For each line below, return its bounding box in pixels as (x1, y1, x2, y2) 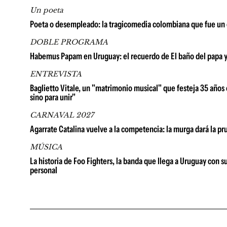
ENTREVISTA (30, 69, 82, 79)
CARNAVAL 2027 (30, 110, 94, 120)
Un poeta (30, 6, 63, 15)
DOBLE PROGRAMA (30, 37, 108, 47)
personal (30, 165, 57, 176)
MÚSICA (30, 142, 62, 152)
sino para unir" (30, 92, 75, 103)
